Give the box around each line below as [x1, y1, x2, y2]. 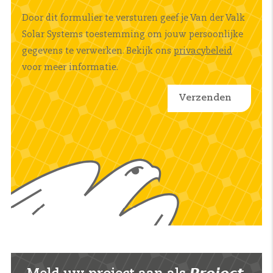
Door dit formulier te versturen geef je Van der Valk [22, 13, 245, 23]
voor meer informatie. [22, 63, 118, 72]
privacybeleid [174, 46, 232, 55]
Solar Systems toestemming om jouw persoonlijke [22, 30, 243, 39]
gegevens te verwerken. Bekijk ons [22, 46, 174, 55]
